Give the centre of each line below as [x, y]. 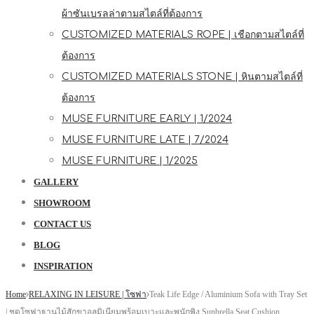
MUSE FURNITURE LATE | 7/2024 [145, 140]
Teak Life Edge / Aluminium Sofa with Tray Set [228, 294]
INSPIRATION [63, 266]
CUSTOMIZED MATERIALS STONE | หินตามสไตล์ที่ [182, 77]
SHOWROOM [62, 203]
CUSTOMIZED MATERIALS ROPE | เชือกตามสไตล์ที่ [183, 35]
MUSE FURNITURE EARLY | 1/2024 [147, 119]
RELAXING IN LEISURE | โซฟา [88, 294]
